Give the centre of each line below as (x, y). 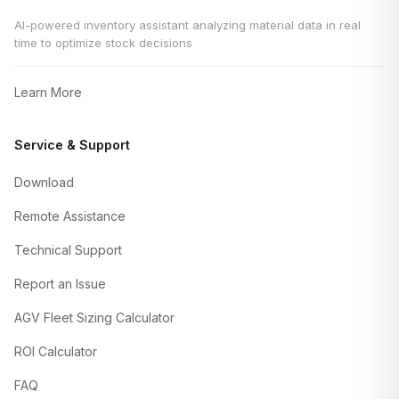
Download (44, 183)
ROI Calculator (56, 352)
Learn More (48, 93)
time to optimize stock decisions (103, 43)
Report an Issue (60, 284)
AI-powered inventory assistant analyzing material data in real (187, 25)
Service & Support (72, 145)
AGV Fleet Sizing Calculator (94, 318)
